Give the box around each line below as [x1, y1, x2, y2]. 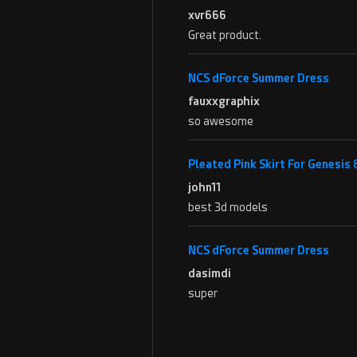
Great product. [188, 29, 261, 41]
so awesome [188, 115, 253, 127]
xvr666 [188, 9, 226, 22]
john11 [188, 181, 221, 194]
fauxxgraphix [188, 95, 260, 108]
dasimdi [188, 267, 231, 280]
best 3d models [188, 201, 268, 214]
